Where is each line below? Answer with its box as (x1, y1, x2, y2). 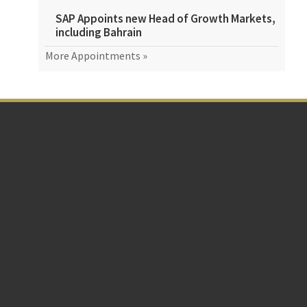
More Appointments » (45, 49, 147, 62)
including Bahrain (56, 25, 142, 40)
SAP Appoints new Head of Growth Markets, (56, 11, 275, 26)
